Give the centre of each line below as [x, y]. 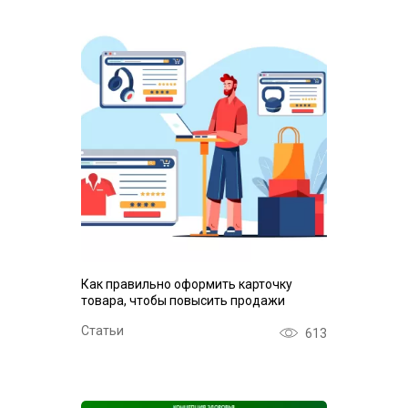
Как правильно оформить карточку [187, 284]
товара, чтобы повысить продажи [183, 301]
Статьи [102, 331]
